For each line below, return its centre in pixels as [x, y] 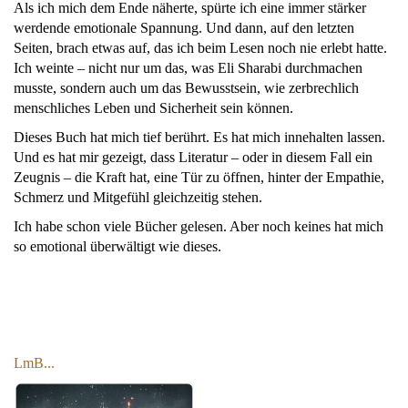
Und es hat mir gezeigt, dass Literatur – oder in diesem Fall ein [193, 158]
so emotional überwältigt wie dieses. [117, 247]
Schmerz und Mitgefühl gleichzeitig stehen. [138, 198]
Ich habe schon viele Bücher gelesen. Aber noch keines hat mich [199, 227]
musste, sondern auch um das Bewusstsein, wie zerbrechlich [186, 88]
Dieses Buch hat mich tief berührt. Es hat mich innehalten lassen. [199, 138]
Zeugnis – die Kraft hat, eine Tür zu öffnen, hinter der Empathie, [199, 178]
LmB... [34, 363]
